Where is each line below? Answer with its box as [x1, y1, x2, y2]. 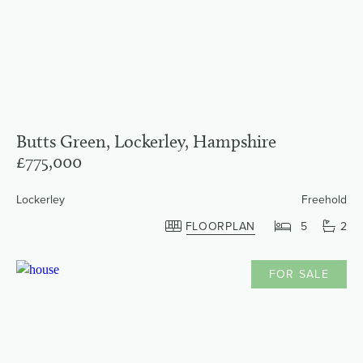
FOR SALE [268, 265, 329, 283]
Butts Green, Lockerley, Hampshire [16, 130, 276, 152]
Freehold [301, 190, 347, 208]
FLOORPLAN [185, 217, 255, 235]
